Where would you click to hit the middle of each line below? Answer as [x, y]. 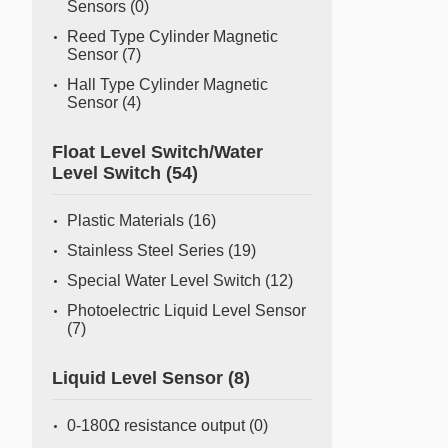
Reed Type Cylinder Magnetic [172, 36]
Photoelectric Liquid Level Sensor [186, 310]
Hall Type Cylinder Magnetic [167, 84]
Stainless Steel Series [147, 250]
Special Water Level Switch [166, 280]
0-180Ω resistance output [158, 425]
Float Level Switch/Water [157, 152]
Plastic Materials [127, 220]
